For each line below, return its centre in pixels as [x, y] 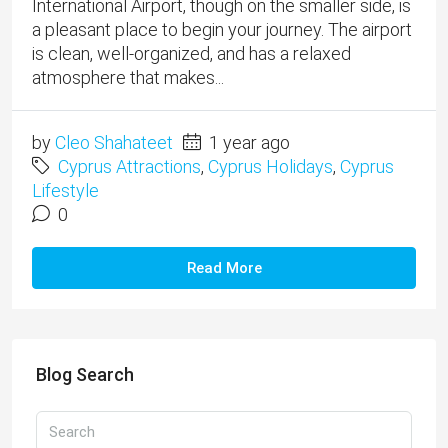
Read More [224, 268]
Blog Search [85, 375]
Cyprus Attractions [129, 167]
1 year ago [247, 143]
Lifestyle [65, 191]
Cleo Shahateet [114, 143]
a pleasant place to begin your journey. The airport [222, 30]
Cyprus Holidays [270, 167]
